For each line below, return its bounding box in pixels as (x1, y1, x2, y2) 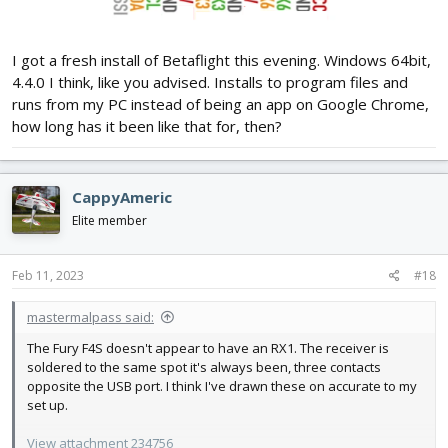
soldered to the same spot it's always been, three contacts (27, 357, 381, 376)
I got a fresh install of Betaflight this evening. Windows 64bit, (12, 50, 431, 71)
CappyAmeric (72, 187, 172, 208)
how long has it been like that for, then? (12, 116, 282, 137)
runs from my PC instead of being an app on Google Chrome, (12, 94, 429, 115)
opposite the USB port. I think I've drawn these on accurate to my (27, 376, 417, 395)
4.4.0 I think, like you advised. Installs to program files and (12, 72, 408, 93)
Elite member (72, 212, 147, 230)
